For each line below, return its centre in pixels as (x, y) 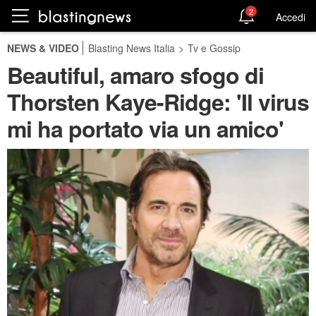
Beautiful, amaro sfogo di (135, 75)
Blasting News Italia (132, 48)
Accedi (291, 17)
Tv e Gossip (214, 48)
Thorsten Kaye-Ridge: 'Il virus (158, 102)
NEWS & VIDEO (43, 48)
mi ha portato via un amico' (145, 128)
